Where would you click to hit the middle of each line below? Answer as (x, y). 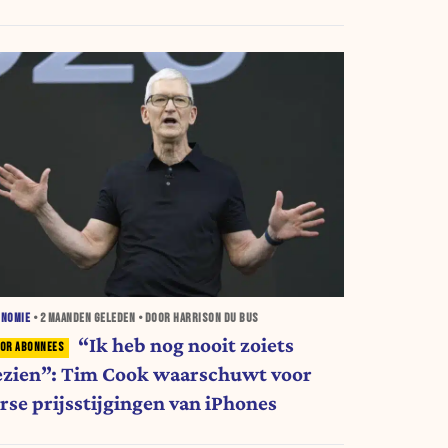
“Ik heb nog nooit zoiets (185, 345)
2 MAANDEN (65, 319)
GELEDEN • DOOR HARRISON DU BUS (175, 319)
